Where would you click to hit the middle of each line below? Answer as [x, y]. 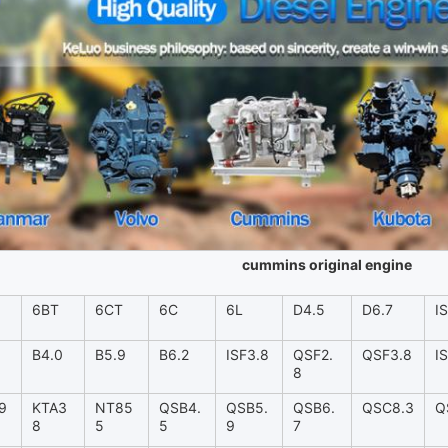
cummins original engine [327, 265]
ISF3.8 [247, 355]
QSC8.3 [388, 408]
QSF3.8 [387, 355]
